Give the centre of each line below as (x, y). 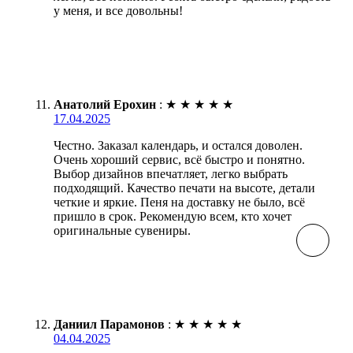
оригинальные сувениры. (122, 231)
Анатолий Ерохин (105, 105)
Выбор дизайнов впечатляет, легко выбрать (171, 174)
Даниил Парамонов (109, 325)
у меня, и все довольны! (118, 11)
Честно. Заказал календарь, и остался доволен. (178, 146)
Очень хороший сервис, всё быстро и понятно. (179, 160)
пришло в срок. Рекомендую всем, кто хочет (173, 217)
